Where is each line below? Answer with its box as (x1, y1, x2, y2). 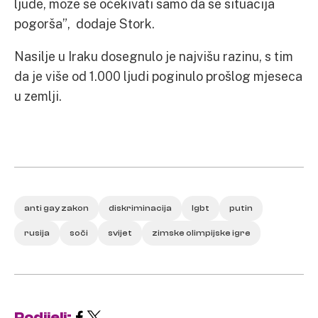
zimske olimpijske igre (152, 228, 251, 238)
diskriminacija (109, 203, 172, 213)
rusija (24, 228, 50, 238)
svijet (108, 228, 132, 238)
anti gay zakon (24, 203, 89, 213)
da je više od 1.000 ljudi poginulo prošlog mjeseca (14, 68, 302, 84)
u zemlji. (14, 88, 62, 104)
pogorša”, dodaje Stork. (14, 16, 155, 31)
